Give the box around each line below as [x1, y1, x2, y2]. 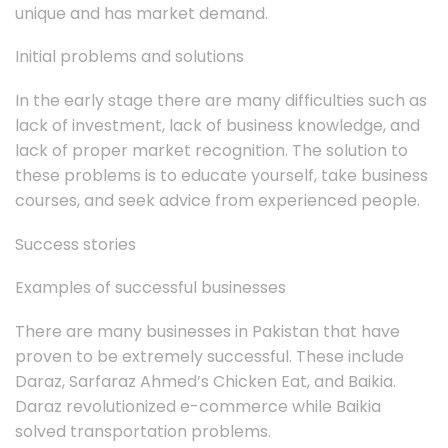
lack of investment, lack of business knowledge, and [15, 113, 420, 137]
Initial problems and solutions [15, 45, 244, 69]
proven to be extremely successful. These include [15, 344, 404, 368]
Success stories [15, 232, 136, 256]
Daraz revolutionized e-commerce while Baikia [15, 394, 381, 418]
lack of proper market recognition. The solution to [15, 138, 408, 162]
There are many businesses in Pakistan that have [15, 319, 400, 343]
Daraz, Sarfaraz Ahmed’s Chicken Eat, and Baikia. [15, 369, 396, 393]
